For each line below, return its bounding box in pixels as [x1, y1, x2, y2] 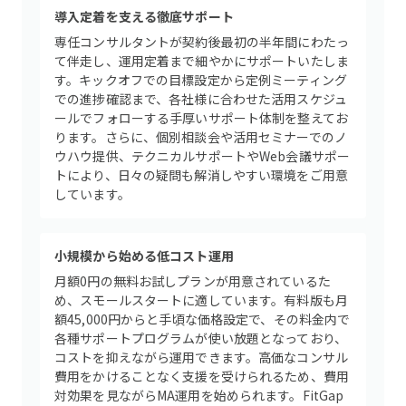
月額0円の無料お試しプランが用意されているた [54, 272, 331, 290]
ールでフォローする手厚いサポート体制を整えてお [54, 109, 349, 127]
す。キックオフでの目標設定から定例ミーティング [54, 71, 348, 89]
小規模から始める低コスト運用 [54, 246, 234, 265]
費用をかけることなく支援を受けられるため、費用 [54, 367, 350, 385]
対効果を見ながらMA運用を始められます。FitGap [54, 386, 344, 404]
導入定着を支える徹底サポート [54, 7, 234, 25]
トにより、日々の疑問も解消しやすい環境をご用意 [54, 166, 349, 184]
